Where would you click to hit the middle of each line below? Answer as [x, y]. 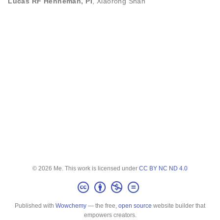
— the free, [102, 206]
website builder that [179, 206]
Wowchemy [71, 206]
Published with [35, 206]
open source [135, 206]
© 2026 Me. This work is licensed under [86, 168]
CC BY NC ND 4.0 [163, 168]
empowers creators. [110, 215]
